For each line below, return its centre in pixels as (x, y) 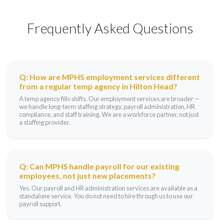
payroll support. (41, 204)
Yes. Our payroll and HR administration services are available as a (108, 188)
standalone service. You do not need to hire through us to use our (106, 196)
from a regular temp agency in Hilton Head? (98, 86)
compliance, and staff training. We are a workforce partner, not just (109, 114)
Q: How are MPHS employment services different (110, 77)
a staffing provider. (45, 122)
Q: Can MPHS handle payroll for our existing (99, 166)
